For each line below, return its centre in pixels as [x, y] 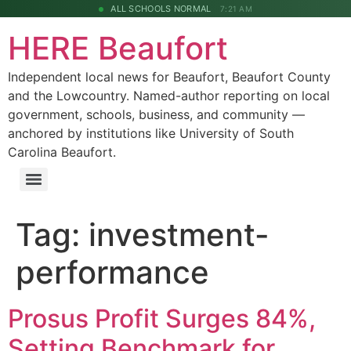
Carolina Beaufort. [62, 152]
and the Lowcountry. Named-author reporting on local [169, 96]
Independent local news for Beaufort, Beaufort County [169, 77]
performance [112, 272]
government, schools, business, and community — [156, 114]
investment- [179, 235]
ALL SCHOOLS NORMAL [161, 9]
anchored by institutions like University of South [151, 133]
